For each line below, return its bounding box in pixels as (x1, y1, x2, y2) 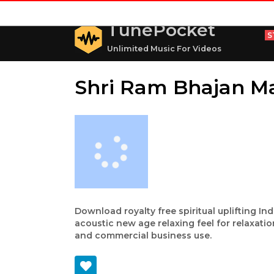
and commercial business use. (75, 230, 212, 241)
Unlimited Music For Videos (107, 44, 221, 53)
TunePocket (107, 20, 215, 40)
